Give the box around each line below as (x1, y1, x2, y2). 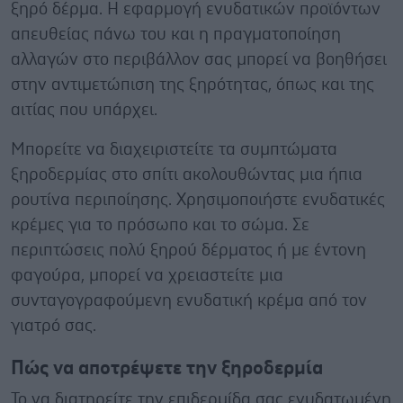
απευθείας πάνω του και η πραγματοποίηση (11, 25, 341, 43)
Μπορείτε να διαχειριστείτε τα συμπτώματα (11, 140, 337, 158)
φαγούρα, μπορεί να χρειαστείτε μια (11, 266, 283, 284)
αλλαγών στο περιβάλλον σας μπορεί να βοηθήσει (11, 50, 387, 68)
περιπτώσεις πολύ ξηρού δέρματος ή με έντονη (11, 241, 366, 259)
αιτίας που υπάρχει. (11, 101, 157, 119)
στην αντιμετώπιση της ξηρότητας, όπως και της (11, 76, 374, 94)
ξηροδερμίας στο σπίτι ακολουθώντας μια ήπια (11, 166, 363, 184)
